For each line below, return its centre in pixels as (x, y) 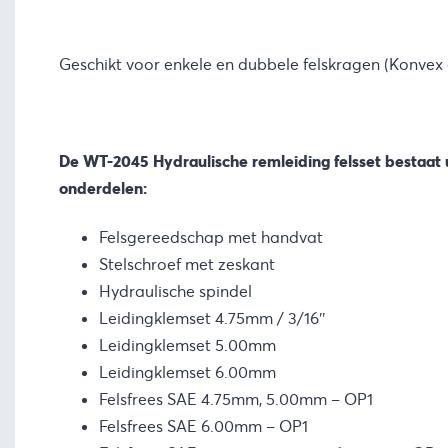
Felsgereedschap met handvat (210, 238)
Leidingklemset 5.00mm (187, 346)
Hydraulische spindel (175, 292)
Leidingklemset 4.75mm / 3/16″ (212, 319)
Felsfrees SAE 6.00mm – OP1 (203, 427)
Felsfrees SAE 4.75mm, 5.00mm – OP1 (235, 400)
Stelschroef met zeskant (186, 265)
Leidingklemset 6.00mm (187, 373)
